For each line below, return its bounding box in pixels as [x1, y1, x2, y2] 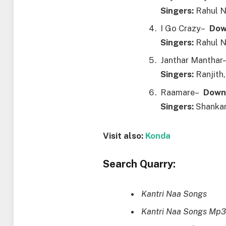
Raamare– [160, 87, 204, 97]
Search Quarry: [103, 157, 176, 170]
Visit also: [103, 130, 146, 141]
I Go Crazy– [160, 23, 210, 34]
